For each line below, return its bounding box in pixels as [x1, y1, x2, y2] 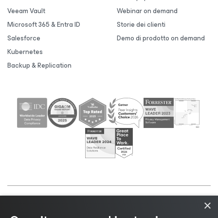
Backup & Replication [7, 60, 72, 71]
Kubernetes [7, 46, 43, 57]
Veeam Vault [7, 5, 45, 17]
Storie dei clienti [117, 19, 165, 30]
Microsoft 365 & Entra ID [7, 19, 80, 30]
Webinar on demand [117, 5, 178, 17]
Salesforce [7, 33, 40, 44]
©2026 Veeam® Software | [8, 200, 115, 215]
